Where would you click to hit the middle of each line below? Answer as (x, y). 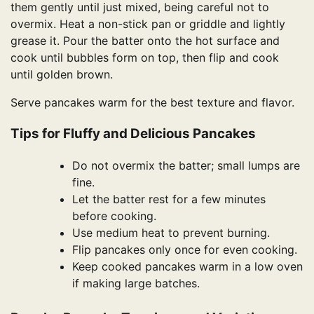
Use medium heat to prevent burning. (171, 232)
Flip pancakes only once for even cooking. (185, 249)
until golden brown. (62, 75)
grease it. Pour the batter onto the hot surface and (145, 41)
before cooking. (114, 216)
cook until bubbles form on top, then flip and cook (145, 58)
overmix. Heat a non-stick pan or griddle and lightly (148, 24)
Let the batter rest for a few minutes (169, 199)
